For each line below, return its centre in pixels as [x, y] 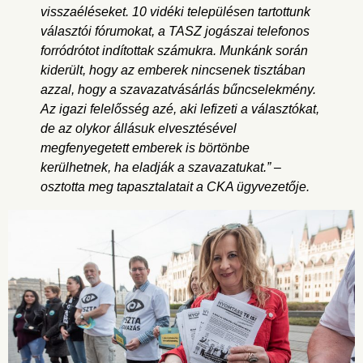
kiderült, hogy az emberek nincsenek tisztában [173, 70]
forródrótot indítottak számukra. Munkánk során [174, 50]
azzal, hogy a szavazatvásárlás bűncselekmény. [178, 89]
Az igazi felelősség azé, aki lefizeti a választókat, [180, 109]
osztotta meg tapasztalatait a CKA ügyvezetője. [175, 186]
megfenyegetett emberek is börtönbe [145, 147]
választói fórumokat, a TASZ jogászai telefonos [175, 31]
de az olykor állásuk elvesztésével [139, 128]
